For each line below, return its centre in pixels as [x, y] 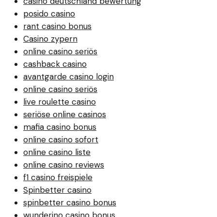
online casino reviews [64, 164]
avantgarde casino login [69, 76]
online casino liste [57, 152]
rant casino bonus [57, 26]
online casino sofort [61, 139]
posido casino [49, 13]
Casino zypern [50, 39]
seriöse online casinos [65, 114]
